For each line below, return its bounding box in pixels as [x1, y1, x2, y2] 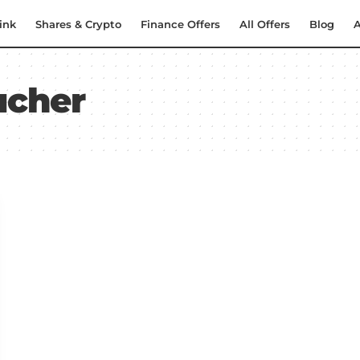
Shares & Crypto [35, 17, 121, 31]
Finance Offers [141, 17, 220, 31]
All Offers [239, 17, 290, 31]
